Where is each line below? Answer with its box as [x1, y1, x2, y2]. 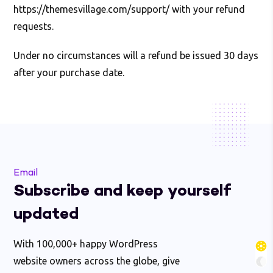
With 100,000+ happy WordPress [13, 238, 158, 249]
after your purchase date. [13, 67, 125, 78]
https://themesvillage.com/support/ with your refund [13, 4, 246, 15]
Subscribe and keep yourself [13, 180, 232, 202]
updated [13, 204, 79, 225]
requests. [13, 21, 54, 32]
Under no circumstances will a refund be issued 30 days [13, 50, 259, 61]
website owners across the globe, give [13, 255, 180, 266]
